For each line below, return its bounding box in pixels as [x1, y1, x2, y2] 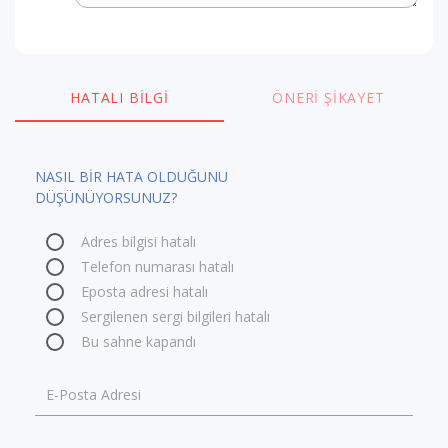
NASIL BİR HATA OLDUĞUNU [35, 167, 228, 186]
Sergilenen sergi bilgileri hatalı [80, 307, 270, 327]
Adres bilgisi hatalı [80, 232, 196, 252]
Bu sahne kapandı [80, 332, 196, 352]
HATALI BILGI [70, 88, 169, 107]
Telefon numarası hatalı [80, 257, 234, 277]
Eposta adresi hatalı [80, 282, 208, 302]
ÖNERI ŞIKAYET [272, 88, 385, 107]
